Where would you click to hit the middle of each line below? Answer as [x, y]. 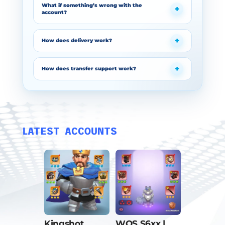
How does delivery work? [77, 41]
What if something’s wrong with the [92, 6]
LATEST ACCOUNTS [70, 131]
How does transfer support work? [89, 69]
